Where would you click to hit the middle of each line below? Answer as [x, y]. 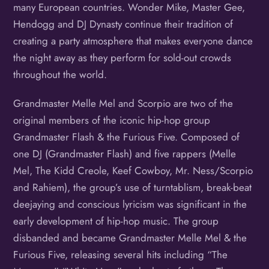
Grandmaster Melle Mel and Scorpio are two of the [123, 104]
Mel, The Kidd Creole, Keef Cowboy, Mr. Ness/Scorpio [133, 171]
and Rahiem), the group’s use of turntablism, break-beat [133, 188]
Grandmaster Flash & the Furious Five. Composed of [127, 137]
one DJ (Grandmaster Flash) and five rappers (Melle [125, 154]
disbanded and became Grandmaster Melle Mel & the [130, 238]
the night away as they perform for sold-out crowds [122, 57]
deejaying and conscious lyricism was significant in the [130, 204]
